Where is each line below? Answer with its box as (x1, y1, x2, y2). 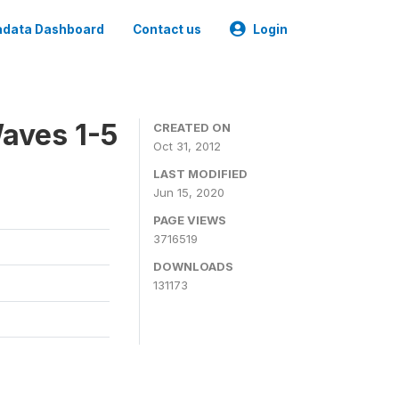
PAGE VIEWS (153, 213, 226, 227)
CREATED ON (153, 120, 231, 134)
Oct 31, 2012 (153, 139, 221, 153)
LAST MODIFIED (153, 167, 248, 181)
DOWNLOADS (153, 259, 233, 273)
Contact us (133, 22, 201, 37)
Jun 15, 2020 (153, 185, 224, 199)
